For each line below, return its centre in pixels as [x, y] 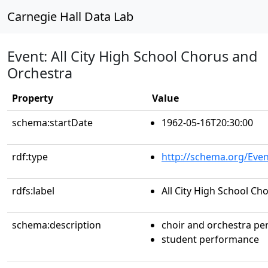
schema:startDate [52, 123]
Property [33, 98]
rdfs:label [33, 191]
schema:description [57, 225]
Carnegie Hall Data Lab [70, 16]
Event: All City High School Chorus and [132, 56]
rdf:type [30, 157]
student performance [210, 239]
